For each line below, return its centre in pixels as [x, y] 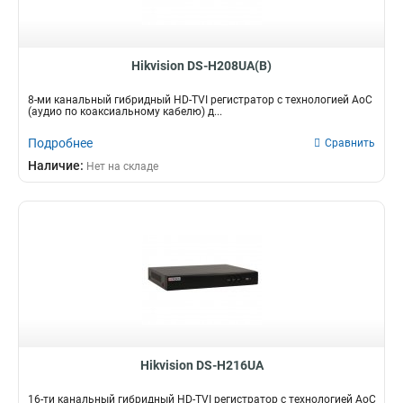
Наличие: [57, 166]
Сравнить [350, 143]
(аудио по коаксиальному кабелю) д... [125, 112]
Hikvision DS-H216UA [201, 365]
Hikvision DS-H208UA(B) [201, 66]
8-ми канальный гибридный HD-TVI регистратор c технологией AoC [200, 100]
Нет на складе [122, 166]
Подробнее [60, 143]
